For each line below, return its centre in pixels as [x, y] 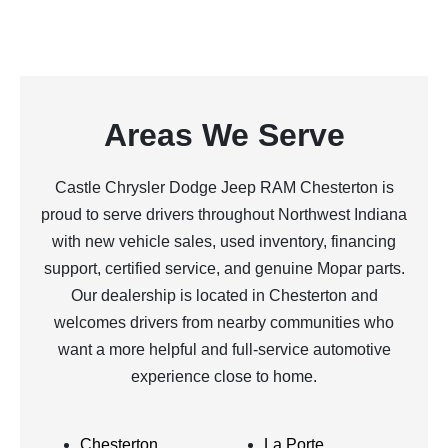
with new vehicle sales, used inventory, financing [224, 241]
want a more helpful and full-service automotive [224, 349]
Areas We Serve [224, 135]
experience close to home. [224, 376]
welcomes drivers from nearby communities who [224, 322]
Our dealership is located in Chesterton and [224, 295]
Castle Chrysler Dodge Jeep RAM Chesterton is [224, 187]
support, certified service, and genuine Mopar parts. [224, 268]
